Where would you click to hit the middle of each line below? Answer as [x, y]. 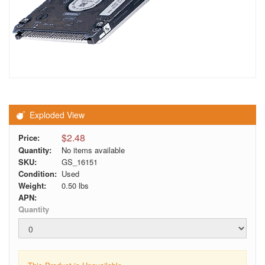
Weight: [35, 185]
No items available [93, 150]
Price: [31, 138]
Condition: [40, 174]
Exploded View [55, 115]
